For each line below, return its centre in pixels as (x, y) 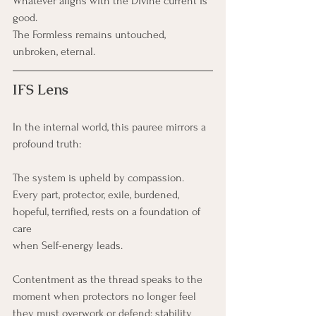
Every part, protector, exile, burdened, (97, 194)
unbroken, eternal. (54, 51)
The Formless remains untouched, (91, 34)
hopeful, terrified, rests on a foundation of (108, 211)
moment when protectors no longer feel (106, 296)
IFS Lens (41, 89)
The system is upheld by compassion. (98, 177)
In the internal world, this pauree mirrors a (111, 127)
